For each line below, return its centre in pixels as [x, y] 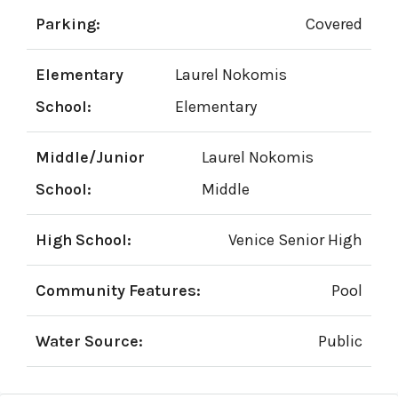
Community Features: [118, 291]
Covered [334, 24]
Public [340, 341]
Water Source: [89, 341]
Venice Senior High [295, 240]
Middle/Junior [90, 157]
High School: [84, 240]
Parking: [68, 24]
